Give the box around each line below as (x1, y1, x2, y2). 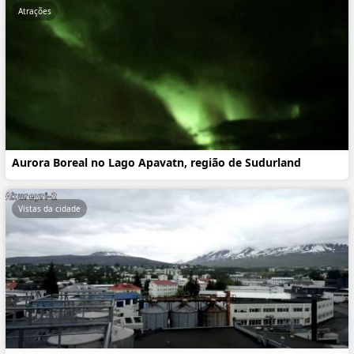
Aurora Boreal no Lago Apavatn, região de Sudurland (12, 155, 301, 171)
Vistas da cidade (18, 203, 81, 215)
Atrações (18, 5, 51, 17)
